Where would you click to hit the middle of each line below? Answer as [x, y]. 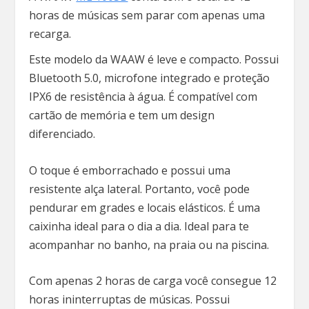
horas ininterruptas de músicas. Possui [130, 300]
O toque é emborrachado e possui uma [130, 170]
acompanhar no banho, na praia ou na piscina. [151, 245]
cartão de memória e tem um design [122, 116]
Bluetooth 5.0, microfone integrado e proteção [150, 78]
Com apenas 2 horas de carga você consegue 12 [153, 281]
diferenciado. [64, 134]
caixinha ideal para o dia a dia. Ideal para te [139, 226]
